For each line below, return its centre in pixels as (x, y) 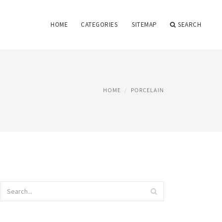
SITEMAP (144, 25)
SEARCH (190, 25)
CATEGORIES (99, 25)
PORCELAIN (147, 90)
